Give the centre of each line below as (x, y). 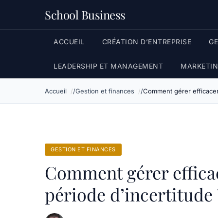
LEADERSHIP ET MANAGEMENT (108, 66)
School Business (85, 15)
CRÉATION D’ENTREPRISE (146, 42)
